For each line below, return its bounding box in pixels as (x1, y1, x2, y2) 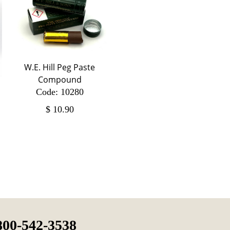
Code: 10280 (35, 87, 84, 98)
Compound (37, 74, 82, 86)
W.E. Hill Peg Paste (24, 62, 95, 73)
